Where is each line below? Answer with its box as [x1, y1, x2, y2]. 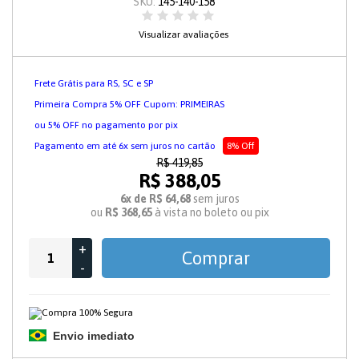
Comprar [182, 248, 250, 268]
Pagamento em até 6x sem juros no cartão [34, 140, 216, 151]
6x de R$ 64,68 [119, 192, 191, 205]
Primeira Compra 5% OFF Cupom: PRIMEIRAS [34, 99, 224, 110]
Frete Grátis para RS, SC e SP [34, 78, 153, 89]
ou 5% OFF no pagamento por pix [34, 119, 178, 131]
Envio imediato [53, 329, 135, 342]
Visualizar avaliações [139, 29, 228, 40]
